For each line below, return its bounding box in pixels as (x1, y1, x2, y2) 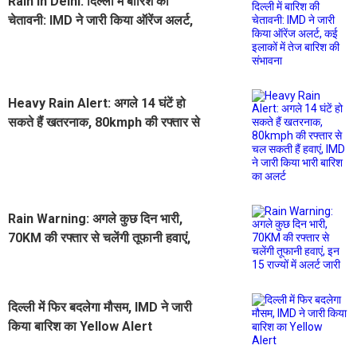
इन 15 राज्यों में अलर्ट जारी (8, 249, 127, 265)
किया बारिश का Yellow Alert (8, 318, 152, 334)
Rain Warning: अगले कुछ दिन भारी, (8, 210, 182, 226)
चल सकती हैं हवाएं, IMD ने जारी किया (8, 133, 181, 149)
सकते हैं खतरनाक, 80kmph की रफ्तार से (8, 114, 200, 130)
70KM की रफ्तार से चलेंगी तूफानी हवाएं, (8, 229, 190, 245)
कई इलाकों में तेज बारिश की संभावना (8, 31, 170, 47)
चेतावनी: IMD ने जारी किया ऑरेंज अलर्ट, (8, 12, 193, 28)
